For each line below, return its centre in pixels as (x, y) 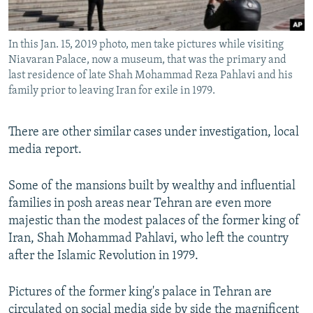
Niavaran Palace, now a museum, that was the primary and (147, 60)
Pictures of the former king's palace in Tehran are (140, 293)
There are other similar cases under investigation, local (154, 133)
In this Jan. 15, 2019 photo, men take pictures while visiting (146, 45)
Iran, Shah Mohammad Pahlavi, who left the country (148, 239)
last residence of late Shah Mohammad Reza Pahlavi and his (151, 76)
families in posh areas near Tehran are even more (140, 204)
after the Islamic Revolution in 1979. (103, 256)
